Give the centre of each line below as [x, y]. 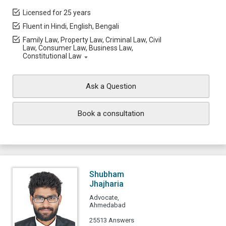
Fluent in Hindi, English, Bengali [71, 26]
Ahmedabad [107, 205]
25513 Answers [112, 220]
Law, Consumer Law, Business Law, [78, 48]
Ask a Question [111, 86]
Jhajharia [106, 184]
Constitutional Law [52, 56]
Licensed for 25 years [57, 13]
